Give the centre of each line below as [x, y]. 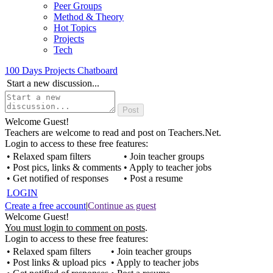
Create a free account [45, 206]
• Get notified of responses [58, 178]
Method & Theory [89, 17]
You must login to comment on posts [75, 228]
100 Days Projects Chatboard [61, 70]
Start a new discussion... [53, 83]
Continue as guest [122, 206]
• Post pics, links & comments [64, 167]
